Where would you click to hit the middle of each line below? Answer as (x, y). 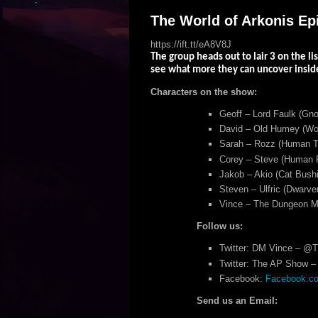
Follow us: (219, 226)
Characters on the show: (203, 92)
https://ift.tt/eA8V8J (191, 44)
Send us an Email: (237, 300)
